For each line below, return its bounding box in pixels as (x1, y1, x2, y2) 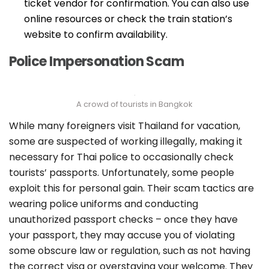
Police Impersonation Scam (9, 52, 184, 71)
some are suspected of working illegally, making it (9, 134, 243, 149)
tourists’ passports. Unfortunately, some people (9, 166, 234, 180)
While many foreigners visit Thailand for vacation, (9, 119, 240, 133)
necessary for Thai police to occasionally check (9, 150, 234, 165)
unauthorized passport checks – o (9, 213, 170, 227)
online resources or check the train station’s (24, 12, 232, 26)
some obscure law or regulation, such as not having (9, 244, 250, 258)
